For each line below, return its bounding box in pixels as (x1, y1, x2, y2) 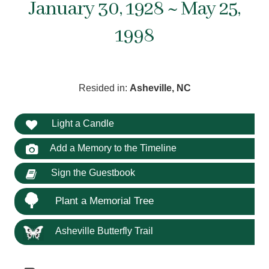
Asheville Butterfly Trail (55, 225, 154, 236)
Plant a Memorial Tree (55, 195, 154, 207)
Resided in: (78, 83, 130, 94)
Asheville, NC (129, 83, 191, 94)
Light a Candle (49, 118, 114, 128)
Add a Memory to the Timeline (49, 143, 177, 154)
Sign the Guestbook (48, 168, 135, 178)
